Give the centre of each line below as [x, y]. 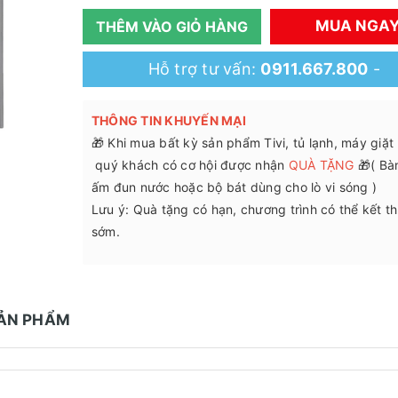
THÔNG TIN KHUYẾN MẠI [168, 121]
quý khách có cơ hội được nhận [190, 165]
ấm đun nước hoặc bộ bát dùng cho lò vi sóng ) [234, 187]
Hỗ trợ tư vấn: [204, 69]
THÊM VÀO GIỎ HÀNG [171, 26]
